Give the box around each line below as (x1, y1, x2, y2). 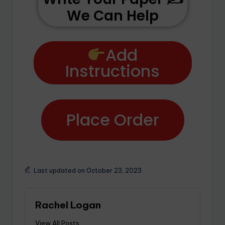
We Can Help (66, 6, 159, 26)
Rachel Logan (35, 198, 101, 211)
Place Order (66, 108, 159, 131)
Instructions (65, 59, 160, 82)
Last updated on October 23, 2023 (33, 166, 142, 174)
